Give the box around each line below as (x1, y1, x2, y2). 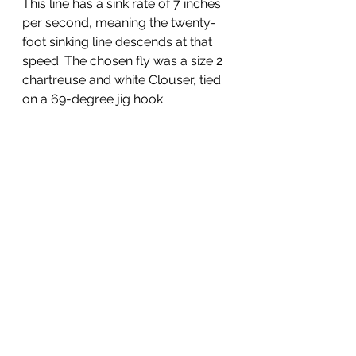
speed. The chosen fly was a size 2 (22, 53, 226, 68)
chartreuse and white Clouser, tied (22, 72, 224, 87)
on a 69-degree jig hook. (22, 91, 165, 106)
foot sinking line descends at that (22, 34, 215, 49)
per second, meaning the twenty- (22, 15, 216, 30)
